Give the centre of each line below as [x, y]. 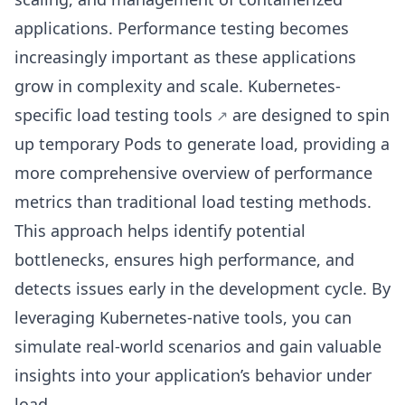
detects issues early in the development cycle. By [202, 288]
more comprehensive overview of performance [193, 173]
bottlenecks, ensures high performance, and [184, 259]
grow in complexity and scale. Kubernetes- [178, 86]
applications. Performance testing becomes [182, 28]
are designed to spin [309, 115]
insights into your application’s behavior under [193, 375]
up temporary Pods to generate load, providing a [202, 144]
